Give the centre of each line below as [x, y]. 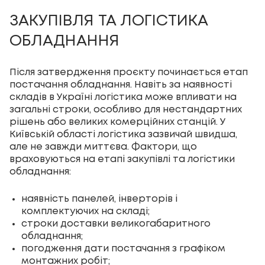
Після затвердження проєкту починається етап [129, 73]
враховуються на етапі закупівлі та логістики [122, 160]
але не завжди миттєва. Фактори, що [103, 147]
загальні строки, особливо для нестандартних [126, 110]
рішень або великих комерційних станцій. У [118, 122]
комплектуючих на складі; [85, 212]
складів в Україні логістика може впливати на [123, 98]
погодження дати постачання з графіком [123, 249]
